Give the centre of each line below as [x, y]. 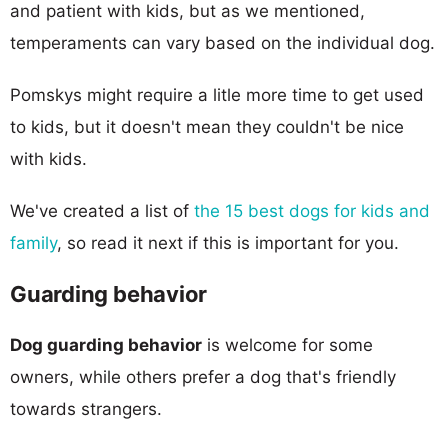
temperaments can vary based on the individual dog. [222, 42]
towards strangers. [86, 408]
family [33, 242]
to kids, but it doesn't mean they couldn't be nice [207, 126]
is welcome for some [287, 344]
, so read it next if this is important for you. [228, 242]
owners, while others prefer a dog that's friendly [203, 376]
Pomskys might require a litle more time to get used [217, 94]
